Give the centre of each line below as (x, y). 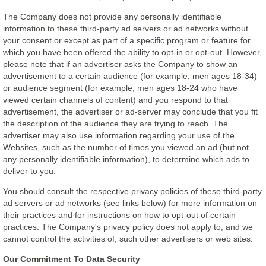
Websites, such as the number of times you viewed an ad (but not (126, 147)
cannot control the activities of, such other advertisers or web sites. (128, 239)
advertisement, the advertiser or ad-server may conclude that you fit (130, 112)
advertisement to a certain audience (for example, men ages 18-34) (130, 76)
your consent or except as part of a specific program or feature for (127, 40)
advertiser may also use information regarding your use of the (119, 135)
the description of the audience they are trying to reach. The (115, 123)
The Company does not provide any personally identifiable (112, 17)
